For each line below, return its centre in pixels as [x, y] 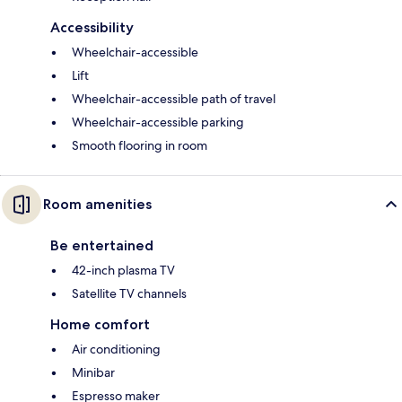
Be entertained [102, 245]
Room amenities [97, 204]
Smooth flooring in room [140, 145]
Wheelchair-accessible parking [158, 122]
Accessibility [92, 27]
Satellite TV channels [129, 293]
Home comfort [100, 324]
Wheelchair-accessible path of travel [174, 98]
